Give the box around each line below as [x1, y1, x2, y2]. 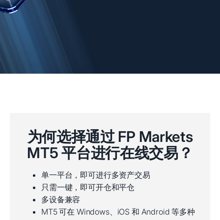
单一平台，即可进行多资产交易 [41, 169, 150, 180]
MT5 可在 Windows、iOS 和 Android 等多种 [41, 206, 195, 217]
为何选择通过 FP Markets [27, 127, 193, 145]
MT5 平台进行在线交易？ [27, 143, 193, 162]
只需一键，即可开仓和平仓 [41, 182, 135, 192]
